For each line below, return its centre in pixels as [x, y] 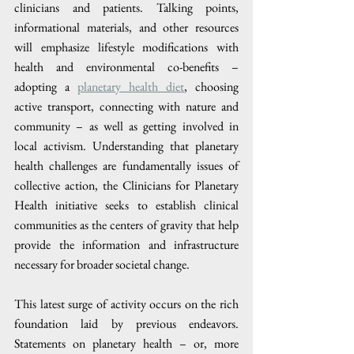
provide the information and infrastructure [126, 244]
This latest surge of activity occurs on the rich [126, 303]
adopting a [46, 86]
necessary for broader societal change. [102, 264]
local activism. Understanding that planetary [126, 145]
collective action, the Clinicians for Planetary [126, 185]
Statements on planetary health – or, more [126, 343]
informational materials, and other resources [126, 27]
